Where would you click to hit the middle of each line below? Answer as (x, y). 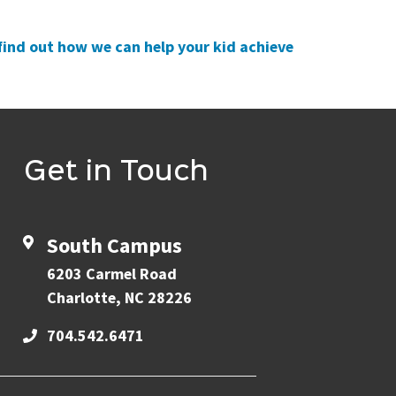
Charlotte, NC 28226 (119, 297)
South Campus (114, 245)
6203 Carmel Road (111, 273)
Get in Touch (117, 172)
